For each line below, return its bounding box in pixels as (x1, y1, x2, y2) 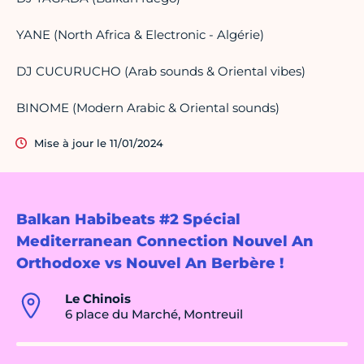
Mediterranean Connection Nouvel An (16, 232, 314, 251)
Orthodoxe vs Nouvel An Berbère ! (16, 254, 284, 273)
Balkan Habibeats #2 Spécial (16, 210, 240, 229)
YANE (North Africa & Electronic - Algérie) (16, 27, 264, 43)
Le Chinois (65, 291, 131, 307)
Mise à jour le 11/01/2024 (34, 136, 163, 150)
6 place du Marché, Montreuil (65, 306, 243, 323)
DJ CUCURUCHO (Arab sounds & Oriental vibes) (16, 63, 305, 80)
